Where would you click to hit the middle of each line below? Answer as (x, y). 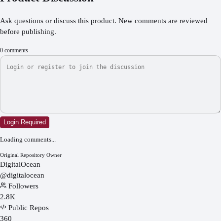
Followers (22, 186)
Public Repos (28, 207)
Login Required (25, 122)
